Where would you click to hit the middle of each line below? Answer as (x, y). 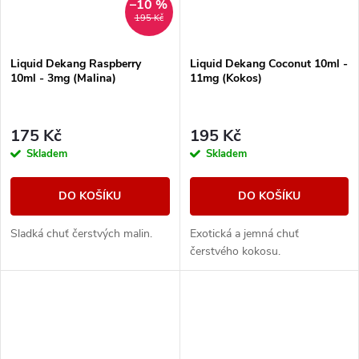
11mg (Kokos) (226, 78)
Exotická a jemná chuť (244, 234)
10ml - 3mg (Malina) (63, 78)
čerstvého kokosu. (235, 252)
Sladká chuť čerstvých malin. (81, 234)
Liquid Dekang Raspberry (76, 63)
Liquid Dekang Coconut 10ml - (268, 63)
